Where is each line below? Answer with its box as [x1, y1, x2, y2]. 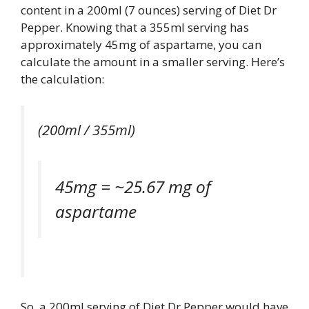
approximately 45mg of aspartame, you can [21, 37, 261, 52]
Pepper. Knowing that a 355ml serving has [21, 19, 249, 35]
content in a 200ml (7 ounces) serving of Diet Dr [21, 2, 277, 18]
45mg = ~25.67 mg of [55, 175, 211, 199]
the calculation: [21, 71, 104, 87]
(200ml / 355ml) [38, 119, 135, 139]
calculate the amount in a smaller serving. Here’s [21, 54, 285, 70]
